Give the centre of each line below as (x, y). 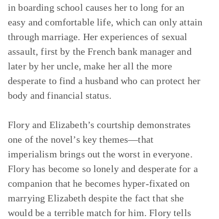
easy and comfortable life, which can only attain (105, 22)
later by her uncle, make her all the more (90, 66)
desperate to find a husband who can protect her (104, 81)
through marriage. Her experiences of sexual (98, 37)
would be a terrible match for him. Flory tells (99, 213)
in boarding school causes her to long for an (96, 7)
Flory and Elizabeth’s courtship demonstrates (99, 125)
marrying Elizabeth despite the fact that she (96, 198)
